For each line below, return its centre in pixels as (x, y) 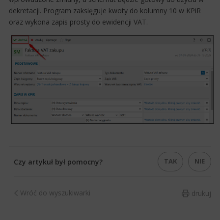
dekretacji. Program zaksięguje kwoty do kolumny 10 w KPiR (105, 11)
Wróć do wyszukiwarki (55, 193)
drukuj (201, 193)
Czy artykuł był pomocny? (58, 162)
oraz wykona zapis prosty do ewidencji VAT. (78, 22)
